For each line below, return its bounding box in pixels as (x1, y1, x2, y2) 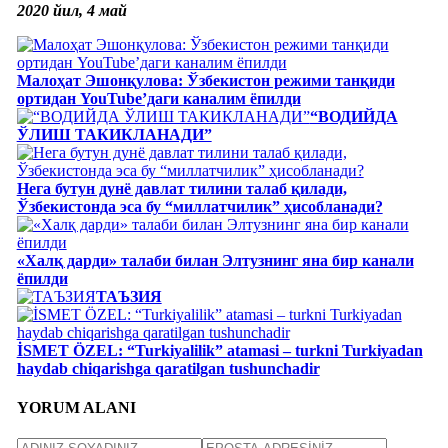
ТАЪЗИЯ (95, 287, 162, 305)
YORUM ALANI (16, 399, 136, 417)
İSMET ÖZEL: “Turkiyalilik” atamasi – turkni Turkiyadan (16, 341, 423, 359)
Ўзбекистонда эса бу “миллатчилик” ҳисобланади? (16, 197, 383, 215)
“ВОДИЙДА (309, 107, 398, 125)
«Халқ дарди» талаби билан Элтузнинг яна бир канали (16, 251, 414, 269)
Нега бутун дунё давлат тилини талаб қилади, (16, 179, 347, 197)
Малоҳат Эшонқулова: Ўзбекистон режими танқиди (16, 71, 395, 89)
